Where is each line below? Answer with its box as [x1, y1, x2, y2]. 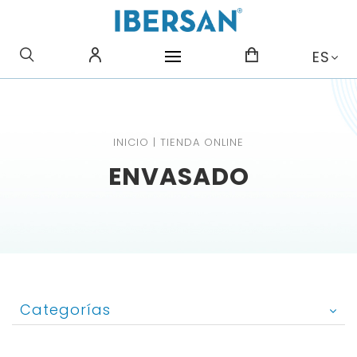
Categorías [20, 299, 111, 320]
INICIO [113, 134, 149, 150]
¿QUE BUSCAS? [90, 37, 267, 71]
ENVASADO [108, 159, 249, 194]
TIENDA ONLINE [160, 134, 244, 150]
